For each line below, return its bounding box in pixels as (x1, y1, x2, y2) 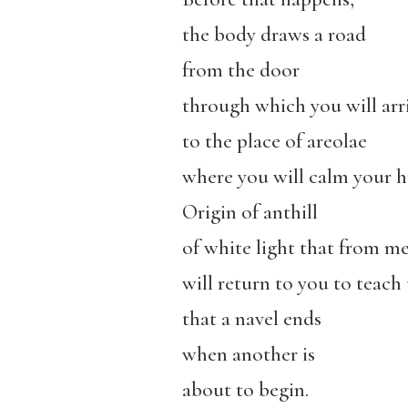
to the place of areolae (181, 127, 367, 154)
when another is (181, 341, 315, 367)
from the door (181, 56, 300, 83)
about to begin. (181, 376, 309, 403)
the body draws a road (181, 21, 366, 47)
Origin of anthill (181, 199, 318, 225)
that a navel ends (181, 305, 321, 331)
